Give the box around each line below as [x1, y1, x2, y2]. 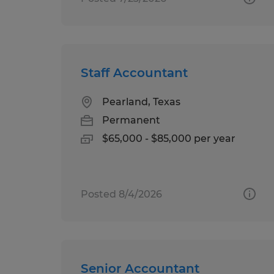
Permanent [102, 114, 160, 126]
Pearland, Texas [102, 95, 180, 108]
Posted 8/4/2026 [81, 188, 162, 200]
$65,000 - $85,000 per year [102, 132, 235, 144]
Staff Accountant [81, 65, 188, 80]
